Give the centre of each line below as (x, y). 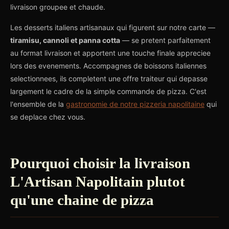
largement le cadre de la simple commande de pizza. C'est (108, 91)
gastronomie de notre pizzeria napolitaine (135, 104)
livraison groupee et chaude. (58, 7)
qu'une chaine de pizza (82, 200)
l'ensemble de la (38, 104)
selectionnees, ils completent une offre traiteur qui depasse (109, 78)
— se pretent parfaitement (165, 40)
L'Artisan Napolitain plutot (98, 181)
